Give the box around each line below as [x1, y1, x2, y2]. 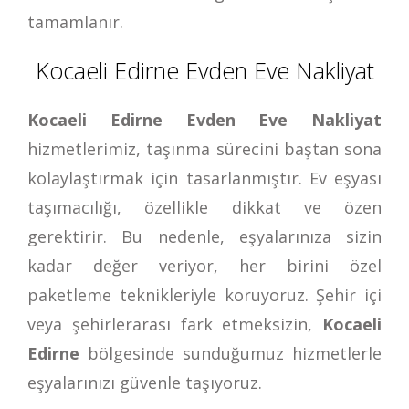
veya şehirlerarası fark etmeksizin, [27, 312, 322, 335]
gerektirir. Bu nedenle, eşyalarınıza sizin [27, 225, 382, 247]
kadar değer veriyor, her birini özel [27, 254, 382, 277]
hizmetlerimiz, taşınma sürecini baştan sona [27, 137, 382, 160]
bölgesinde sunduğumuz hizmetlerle [88, 341, 382, 364]
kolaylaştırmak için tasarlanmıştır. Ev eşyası [27, 166, 382, 189]
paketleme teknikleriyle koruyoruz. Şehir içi [27, 283, 382, 306]
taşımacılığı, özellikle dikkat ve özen [27, 195, 382, 218]
